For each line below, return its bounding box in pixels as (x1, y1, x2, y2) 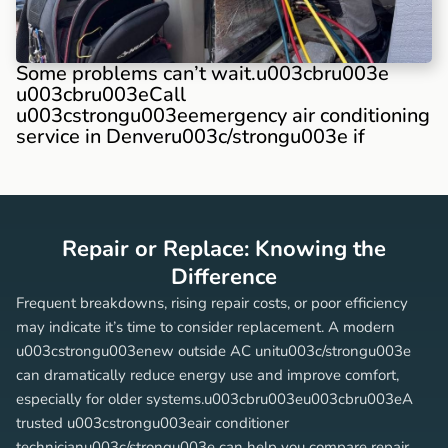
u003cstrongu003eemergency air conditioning (16, 101, 430, 129)
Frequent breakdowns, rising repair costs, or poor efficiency (16, 292, 408, 313)
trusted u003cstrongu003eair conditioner (16, 412, 289, 433)
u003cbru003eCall (16, 80, 186, 108)
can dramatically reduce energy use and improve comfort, (16, 364, 399, 385)
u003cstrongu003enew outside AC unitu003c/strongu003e (16, 340, 411, 361)
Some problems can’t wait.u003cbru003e (16, 59, 389, 87)
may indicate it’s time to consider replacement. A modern (16, 316, 395, 337)
